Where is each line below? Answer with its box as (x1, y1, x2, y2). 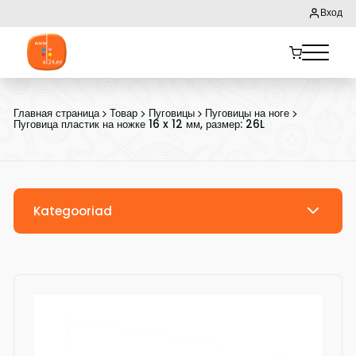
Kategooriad (33, 202, 112, 219)
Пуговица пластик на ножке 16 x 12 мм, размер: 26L (13, 117, 265, 133)
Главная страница (13, 106, 99, 122)
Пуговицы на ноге (205, 106, 290, 122)
